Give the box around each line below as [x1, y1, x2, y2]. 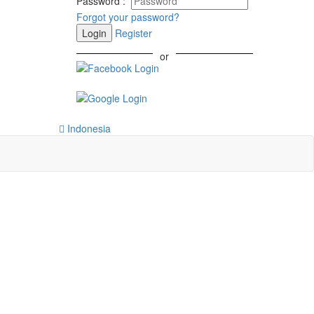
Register [114, 26, 152, 40]
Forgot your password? [76, 10, 179, 24]
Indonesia [64, 121, 111, 135]
